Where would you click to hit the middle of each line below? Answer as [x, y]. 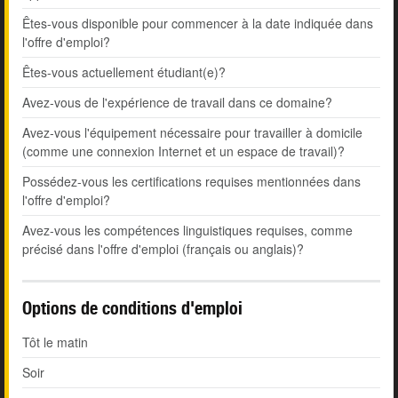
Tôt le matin [55, 342]
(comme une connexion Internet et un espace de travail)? [183, 151]
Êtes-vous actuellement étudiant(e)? [124, 72]
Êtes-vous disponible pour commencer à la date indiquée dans [198, 24]
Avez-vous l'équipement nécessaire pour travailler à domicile [192, 133]
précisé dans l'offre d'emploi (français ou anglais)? [163, 249]
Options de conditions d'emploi [132, 308]
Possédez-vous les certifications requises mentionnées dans [191, 182]
